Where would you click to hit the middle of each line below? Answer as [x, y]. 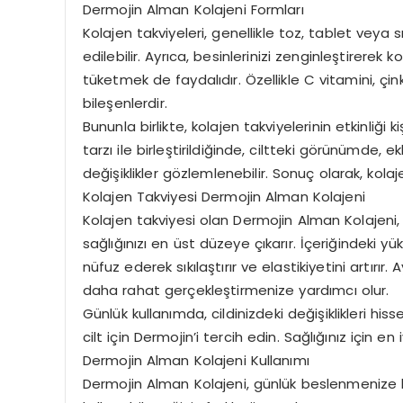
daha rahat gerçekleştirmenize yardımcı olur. [236, 290]
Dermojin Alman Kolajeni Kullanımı [196, 360]
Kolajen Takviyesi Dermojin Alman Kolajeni [224, 197]
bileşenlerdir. [125, 103]
